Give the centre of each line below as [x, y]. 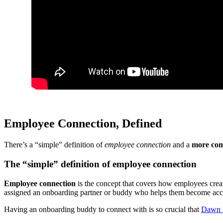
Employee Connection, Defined [83, 124]
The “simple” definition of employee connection [100, 164]
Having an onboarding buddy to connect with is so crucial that [103, 209]
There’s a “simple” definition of [54, 145]
